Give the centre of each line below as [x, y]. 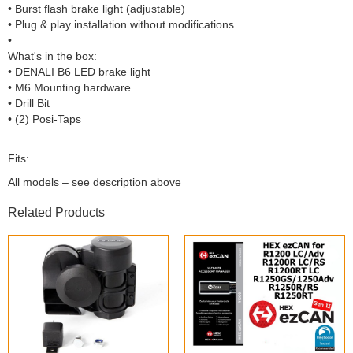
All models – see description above [95, 182]
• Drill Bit [29, 103]
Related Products [56, 212]
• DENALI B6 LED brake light [79, 71]
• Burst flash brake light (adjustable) [97, 8]
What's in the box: [52, 56]
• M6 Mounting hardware [69, 87]
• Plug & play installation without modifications [121, 24]
